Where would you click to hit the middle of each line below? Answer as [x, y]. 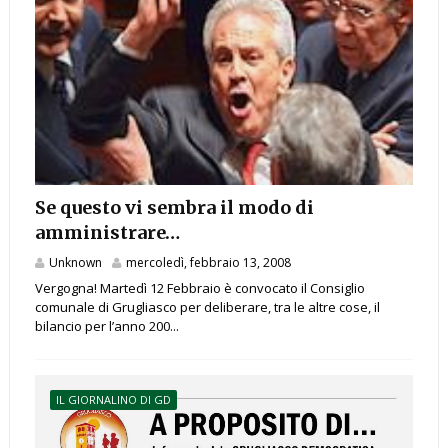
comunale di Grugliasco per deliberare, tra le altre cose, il [207, 307]
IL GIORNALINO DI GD [113, 400]
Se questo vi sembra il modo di [174, 208]
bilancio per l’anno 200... [106, 326]
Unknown [75, 263]
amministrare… [107, 233]
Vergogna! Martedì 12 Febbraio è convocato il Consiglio [199, 288]
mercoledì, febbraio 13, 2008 [208, 263]
